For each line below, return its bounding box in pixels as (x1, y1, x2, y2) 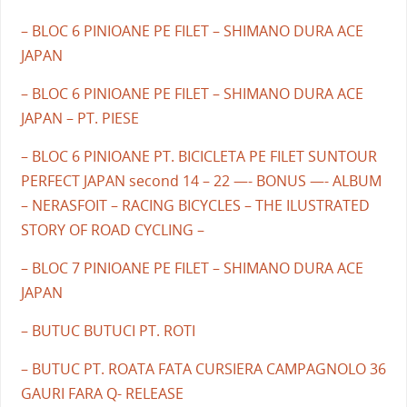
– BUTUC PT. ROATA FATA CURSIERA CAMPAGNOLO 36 (20, 358, 386, 379)
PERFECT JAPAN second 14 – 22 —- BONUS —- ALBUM (20, 170, 382, 191)
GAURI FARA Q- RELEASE (20, 382, 184, 403)
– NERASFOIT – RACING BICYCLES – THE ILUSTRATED (20, 194, 370, 215)
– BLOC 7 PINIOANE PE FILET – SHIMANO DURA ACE (20, 257, 363, 278)
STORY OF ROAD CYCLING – (20, 219, 204, 240)
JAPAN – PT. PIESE (20, 107, 139, 128)
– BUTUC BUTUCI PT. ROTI (20, 320, 195, 341)
